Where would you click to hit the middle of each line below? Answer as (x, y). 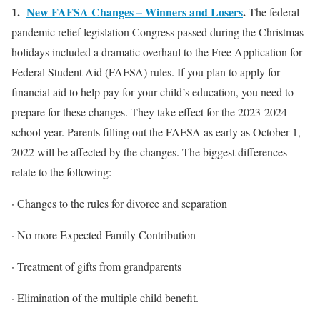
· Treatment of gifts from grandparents (96, 266)
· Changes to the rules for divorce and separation (119, 203)
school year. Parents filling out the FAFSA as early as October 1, (156, 131)
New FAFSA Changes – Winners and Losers (135, 11)
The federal (274, 11)
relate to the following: (61, 171)
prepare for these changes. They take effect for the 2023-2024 (149, 111)
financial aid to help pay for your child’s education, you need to (152, 91)
